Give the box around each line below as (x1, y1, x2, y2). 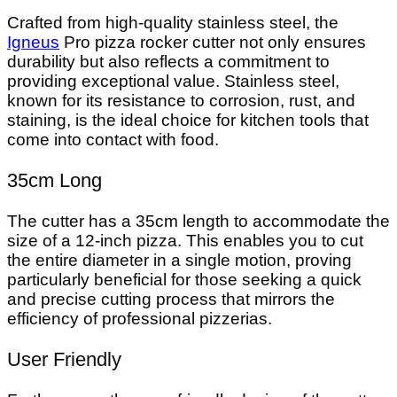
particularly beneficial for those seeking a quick (7, 269, 362, 289)
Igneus (7, 33, 59, 51)
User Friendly (7, 347, 121, 370)
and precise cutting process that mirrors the (7, 289, 335, 308)
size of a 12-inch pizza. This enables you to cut (7, 230, 363, 250)
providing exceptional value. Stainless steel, (7, 72, 339, 90)
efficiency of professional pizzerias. (7, 308, 272, 328)
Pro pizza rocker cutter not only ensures (59, 33, 366, 51)
